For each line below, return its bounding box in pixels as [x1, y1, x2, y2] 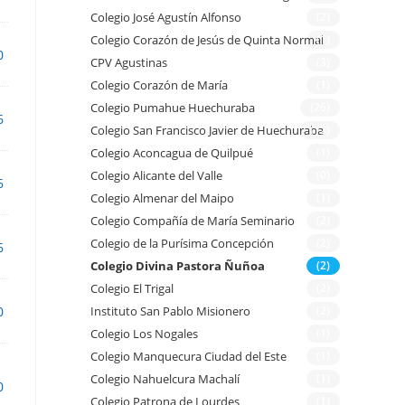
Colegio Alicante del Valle [90, 167, 222, 184]
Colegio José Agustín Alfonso [90, 9, 241, 26]
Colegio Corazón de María [90, 77, 228, 94]
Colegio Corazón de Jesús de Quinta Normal [90, 32, 324, 49]
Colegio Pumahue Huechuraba [90, 99, 255, 117]
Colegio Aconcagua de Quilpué [90, 145, 253, 162]
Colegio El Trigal [90, 280, 174, 297]
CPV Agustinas [90, 54, 167, 71]
